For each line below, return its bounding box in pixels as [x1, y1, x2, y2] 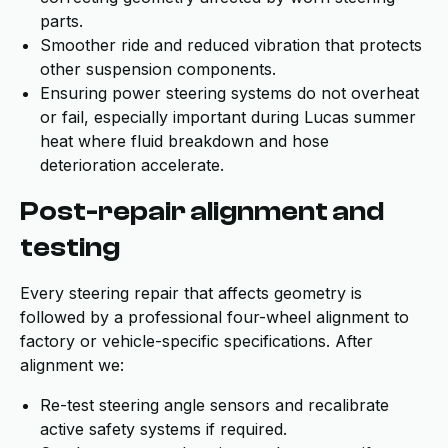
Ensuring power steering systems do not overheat [40, 83, 419, 103]
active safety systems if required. [40, 419, 287, 439]
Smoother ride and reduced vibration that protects [40, 35, 422, 55]
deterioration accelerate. [40, 155, 224, 175]
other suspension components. [40, 59, 276, 79]
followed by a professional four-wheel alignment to [20, 307, 409, 327]
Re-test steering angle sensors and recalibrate [40, 395, 389, 415]
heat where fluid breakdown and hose [40, 131, 329, 151]
